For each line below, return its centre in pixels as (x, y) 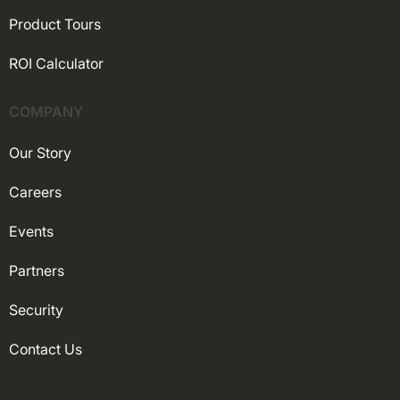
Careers (35, 192)
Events (31, 231)
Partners (37, 270)
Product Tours (55, 24)
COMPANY (46, 111)
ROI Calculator (56, 63)
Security (36, 309)
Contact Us (46, 349)
